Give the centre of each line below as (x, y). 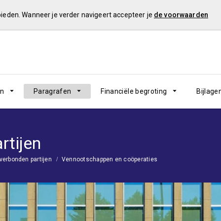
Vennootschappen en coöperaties (110, 159)
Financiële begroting (134, 91)
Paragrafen (52, 91)
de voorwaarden (181, 15)
